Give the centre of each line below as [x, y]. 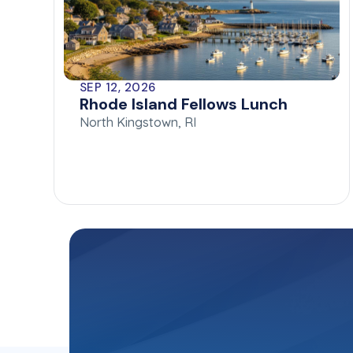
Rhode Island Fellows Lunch [184, 104]
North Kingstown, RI [138, 122]
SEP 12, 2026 [118, 87]
